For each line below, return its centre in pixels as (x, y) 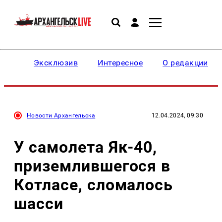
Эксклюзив (56, 63)
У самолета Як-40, (86, 147)
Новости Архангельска (61, 115)
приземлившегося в (92, 166)
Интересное (120, 63)
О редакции (185, 63)
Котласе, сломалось (94, 185)
